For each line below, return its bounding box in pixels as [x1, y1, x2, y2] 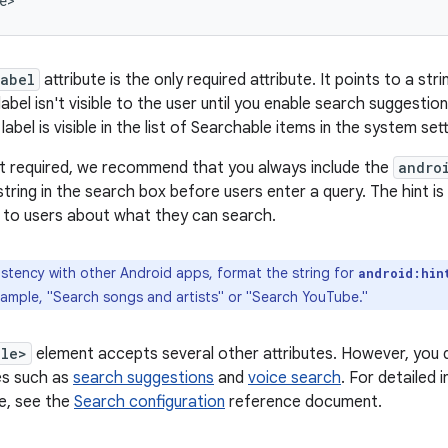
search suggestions [73, 368, 214, 388]
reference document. [225, 392, 382, 412]
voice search [248, 368, 341, 388]
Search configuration [74, 392, 225, 412]
